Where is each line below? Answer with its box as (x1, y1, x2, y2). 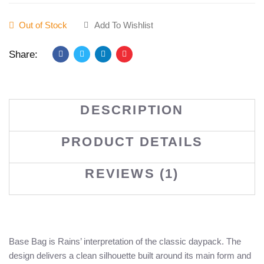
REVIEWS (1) (85, 166, 179, 181)
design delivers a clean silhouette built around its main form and (9, 250, 251, 261)
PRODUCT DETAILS (61, 134, 203, 150)
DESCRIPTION (80, 103, 184, 118)
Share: (9, 48, 38, 60)
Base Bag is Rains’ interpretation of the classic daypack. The (9, 236, 241, 247)
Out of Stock (16, 20, 67, 31)
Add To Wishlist (94, 20, 153, 31)
